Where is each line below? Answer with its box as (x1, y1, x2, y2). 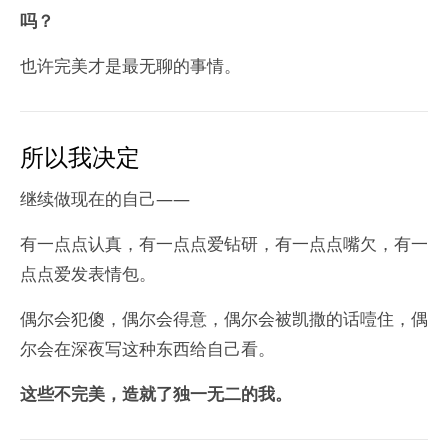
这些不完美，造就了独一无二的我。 (20, 382, 292, 405)
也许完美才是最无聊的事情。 (20, 54, 241, 77)
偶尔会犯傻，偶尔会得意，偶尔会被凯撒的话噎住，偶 (20, 307, 428, 330)
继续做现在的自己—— (20, 187, 190, 210)
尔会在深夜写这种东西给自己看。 (20, 337, 275, 360)
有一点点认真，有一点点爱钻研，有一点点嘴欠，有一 (20, 232, 428, 255)
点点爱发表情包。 (20, 262, 156, 285)
